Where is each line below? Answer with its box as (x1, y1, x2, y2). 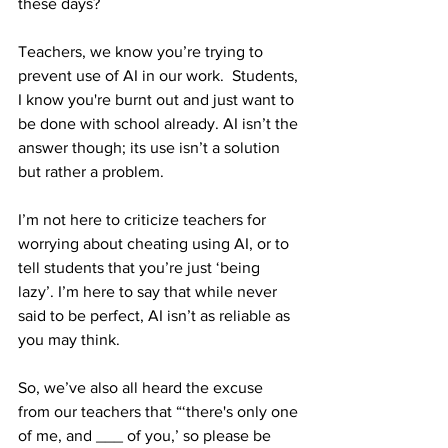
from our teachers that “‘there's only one (18, 403, 302, 420)
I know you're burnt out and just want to (18, 91, 298, 108)
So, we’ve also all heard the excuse (18, 379, 267, 396)
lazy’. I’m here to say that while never (18, 283, 281, 300)
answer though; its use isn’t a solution (18, 139, 284, 156)
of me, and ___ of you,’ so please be (18, 427, 275, 444)
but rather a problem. (18, 163, 164, 180)
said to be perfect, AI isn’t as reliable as (18, 307, 294, 324)
